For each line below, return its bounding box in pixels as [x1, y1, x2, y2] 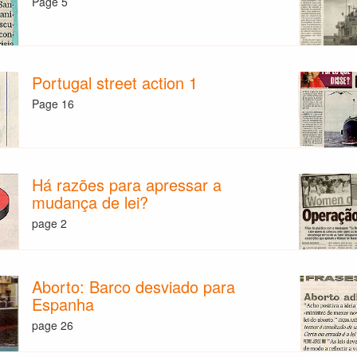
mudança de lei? [32, 190, 149, 214]
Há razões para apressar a [32, 172, 222, 196]
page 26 [32, 317, 74, 334]
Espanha [32, 292, 95, 316]
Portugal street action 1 [32, 70, 198, 94]
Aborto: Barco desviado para [32, 274, 236, 298]
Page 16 [32, 96, 75, 112]
